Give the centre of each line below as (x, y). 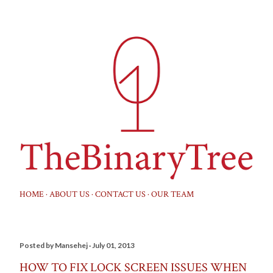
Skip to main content (172, 15)
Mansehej (71, 245)
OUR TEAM (172, 194)
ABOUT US (69, 194)
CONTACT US (120, 194)
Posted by (37, 245)
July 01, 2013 (113, 245)
